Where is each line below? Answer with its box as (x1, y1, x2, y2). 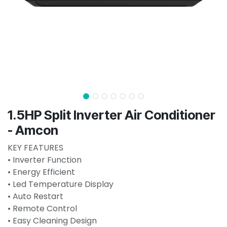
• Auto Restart (8, 190, 63, 202)
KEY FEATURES (8, 141, 63, 154)
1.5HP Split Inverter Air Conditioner (8, 107, 215, 123)
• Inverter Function (8, 154, 82, 166)
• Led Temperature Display (8, 178, 113, 190)
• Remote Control (8, 202, 77, 214)
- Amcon (8, 122, 58, 138)
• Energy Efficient (8, 166, 75, 178)
